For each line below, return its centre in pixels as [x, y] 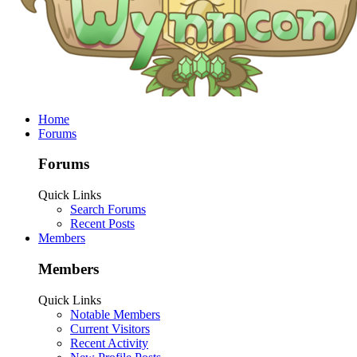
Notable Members [115, 314]
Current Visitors [110, 328]
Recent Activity [109, 343]
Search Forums [108, 210]
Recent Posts [102, 224]
